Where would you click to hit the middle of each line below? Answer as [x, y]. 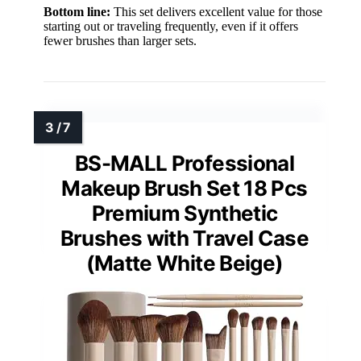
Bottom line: [77, 11]
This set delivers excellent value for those [216, 11]
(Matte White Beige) [185, 263]
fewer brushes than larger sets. [120, 40]
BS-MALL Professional [184, 163]
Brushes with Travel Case [185, 238]
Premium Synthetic [185, 213]
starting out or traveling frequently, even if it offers [171, 26]
